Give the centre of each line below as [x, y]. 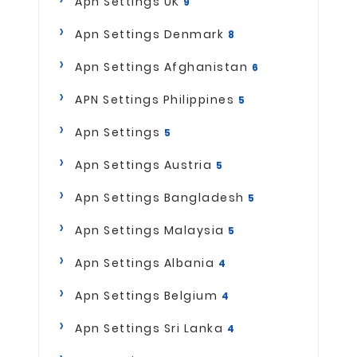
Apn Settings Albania [147, 263]
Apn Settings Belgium [148, 296]
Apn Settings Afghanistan [163, 67]
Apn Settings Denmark [151, 35]
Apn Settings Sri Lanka [151, 329]
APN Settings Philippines [157, 100]
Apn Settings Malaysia [151, 231]
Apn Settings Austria [145, 165]
